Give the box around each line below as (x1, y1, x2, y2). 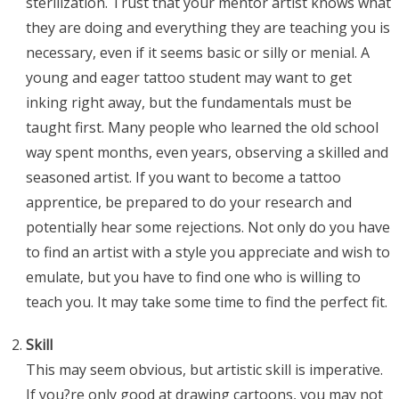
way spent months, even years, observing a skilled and (25, 142, 388, 163)
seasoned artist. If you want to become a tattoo (25, 167, 341, 188)
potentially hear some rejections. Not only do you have (25, 217, 390, 238)
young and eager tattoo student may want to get (25, 68, 352, 88)
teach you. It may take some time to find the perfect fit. (25, 292, 387, 313)
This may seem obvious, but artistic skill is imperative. (25, 360, 383, 380)
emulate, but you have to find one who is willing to (25, 267, 361, 288)
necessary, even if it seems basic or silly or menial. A (25, 43, 370, 63)
